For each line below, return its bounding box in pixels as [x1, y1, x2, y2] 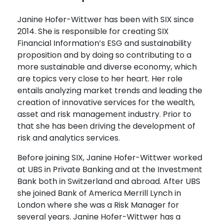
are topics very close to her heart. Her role [17, 73, 183, 85]
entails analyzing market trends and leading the [17, 85, 202, 97]
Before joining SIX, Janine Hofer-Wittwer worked [17, 152, 202, 164]
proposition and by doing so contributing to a [17, 49, 191, 61]
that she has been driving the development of [17, 120, 195, 132]
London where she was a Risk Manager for [17, 199, 179, 211]
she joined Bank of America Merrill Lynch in [17, 187, 181, 199]
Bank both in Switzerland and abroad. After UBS [17, 176, 200, 187]
